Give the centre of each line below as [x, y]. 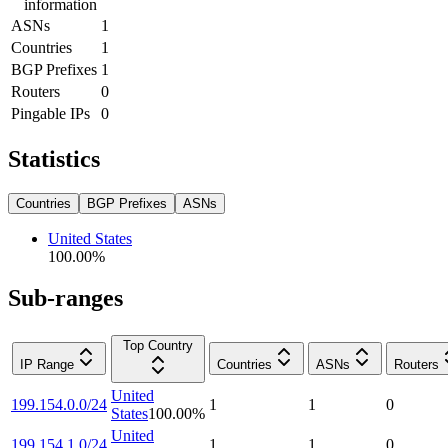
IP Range [47, 365]
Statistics [54, 158]
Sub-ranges [65, 298]
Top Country [158, 346]
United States [90, 238]
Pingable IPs [50, 113]
